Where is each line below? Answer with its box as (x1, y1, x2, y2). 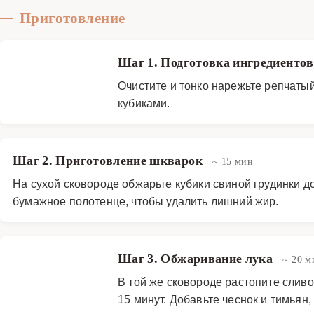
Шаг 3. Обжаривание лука (118, 251, 276, 266)
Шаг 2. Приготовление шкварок (13, 153, 206, 168)
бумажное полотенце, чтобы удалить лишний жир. (13, 193, 279, 208)
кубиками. (118, 95, 170, 110)
